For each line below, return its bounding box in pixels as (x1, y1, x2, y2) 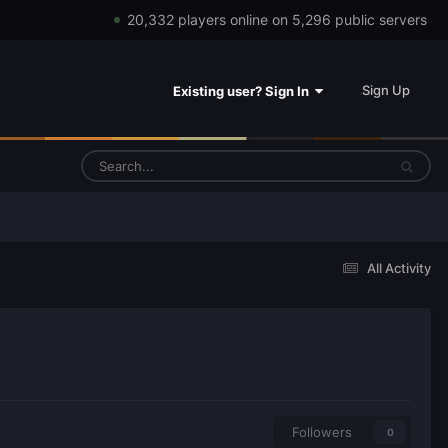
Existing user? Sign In (173, 82, 315, 99)
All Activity (367, 259, 431, 276)
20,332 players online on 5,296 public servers (126, 11, 427, 28)
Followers (292, 423, 352, 440)
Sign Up (362, 81, 410, 98)
